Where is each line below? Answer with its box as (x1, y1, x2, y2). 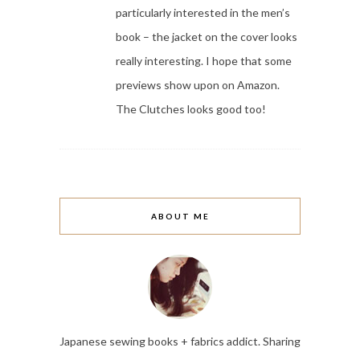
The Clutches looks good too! (116, 102, 266, 117)
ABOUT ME (150, 211, 210, 222)
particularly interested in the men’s (116, 6, 290, 20)
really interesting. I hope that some (116, 54, 292, 68)
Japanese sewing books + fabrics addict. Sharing (59, 334, 301, 349)
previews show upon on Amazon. (116, 78, 280, 92)
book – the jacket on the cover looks (116, 30, 297, 44)
